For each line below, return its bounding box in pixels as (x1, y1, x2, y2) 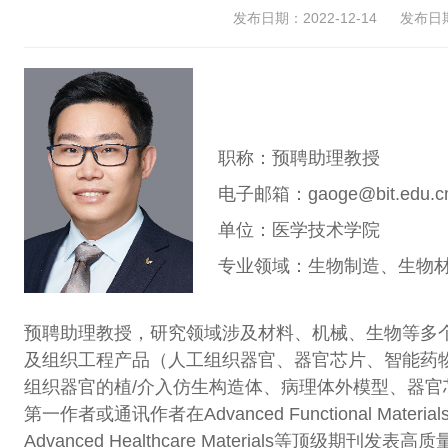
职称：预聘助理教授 (208, 148, 380, 168)
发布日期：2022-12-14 (233, 10, 377, 26)
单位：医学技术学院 (193, 220, 380, 240)
